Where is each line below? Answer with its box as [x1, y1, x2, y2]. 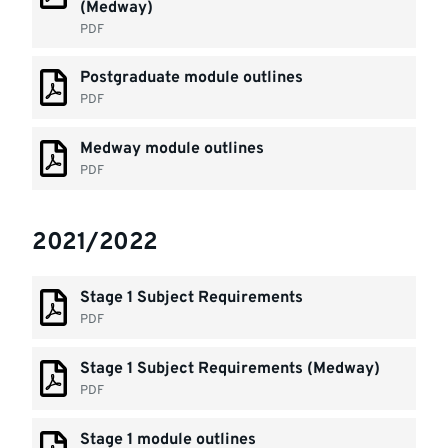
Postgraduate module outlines [80, 68, 304, 88]
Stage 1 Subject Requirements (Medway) [80, 359, 381, 379]
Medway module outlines [80, 139, 265, 159]
